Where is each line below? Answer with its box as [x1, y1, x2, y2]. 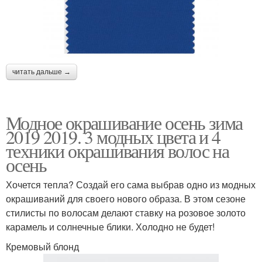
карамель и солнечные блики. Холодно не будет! [6, 220, 215, 234]
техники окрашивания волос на [6, 138, 229, 164]
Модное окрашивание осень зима [6, 110, 243, 136]
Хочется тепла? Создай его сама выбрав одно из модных [6, 178, 256, 192]
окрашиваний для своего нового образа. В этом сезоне [6, 192, 246, 206]
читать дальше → [12, 68, 71, 77]
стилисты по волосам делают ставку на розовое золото [6, 206, 246, 220]
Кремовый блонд [6, 240, 79, 254]
